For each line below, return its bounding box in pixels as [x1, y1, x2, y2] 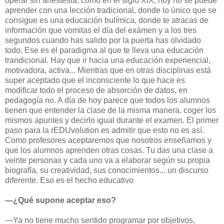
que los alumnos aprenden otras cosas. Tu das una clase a [5, 146, 213, 155]
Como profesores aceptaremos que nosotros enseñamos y [5, 136, 211, 145]
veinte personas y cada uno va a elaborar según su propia [5, 156, 210, 165]
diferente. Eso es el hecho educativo [5, 176, 133, 185]
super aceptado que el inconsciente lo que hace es [5, 76, 185, 85]
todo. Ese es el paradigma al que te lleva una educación [5, 46, 203, 55]
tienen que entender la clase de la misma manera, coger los [5, 106, 216, 115]
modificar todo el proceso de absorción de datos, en [5, 86, 187, 95]
